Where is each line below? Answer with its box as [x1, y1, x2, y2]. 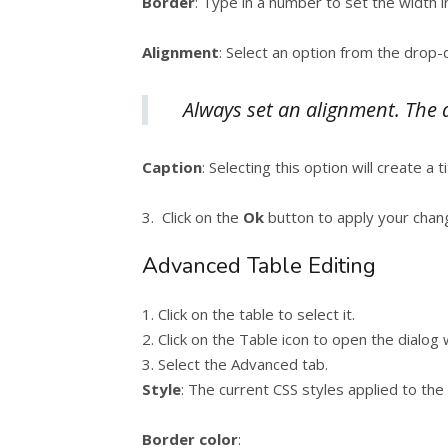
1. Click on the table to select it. [142, 304, 355, 324]
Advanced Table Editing [142, 251, 376, 281]
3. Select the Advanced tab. [142, 354, 328, 374]
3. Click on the [142, 207, 239, 227]
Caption [142, 157, 202, 177]
